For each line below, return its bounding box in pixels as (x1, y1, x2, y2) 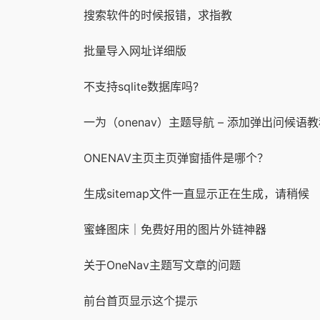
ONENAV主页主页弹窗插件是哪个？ (84, 150, 269, 165)
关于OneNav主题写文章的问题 (84, 257, 241, 272)
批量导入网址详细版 (84, 43, 186, 58)
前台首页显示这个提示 (84, 293, 198, 308)
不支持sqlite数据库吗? (84, 79, 199, 94)
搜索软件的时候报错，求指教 (84, 7, 232, 22)
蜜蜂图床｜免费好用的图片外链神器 (84, 221, 266, 236)
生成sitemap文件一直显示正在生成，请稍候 (84, 186, 309, 201)
